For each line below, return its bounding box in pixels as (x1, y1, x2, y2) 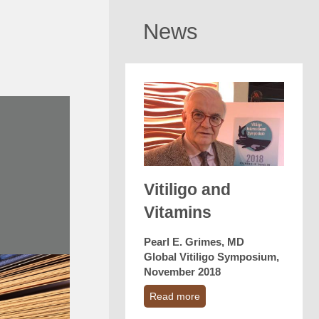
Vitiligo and (143, 180, 231, 199)
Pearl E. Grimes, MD (143, 236, 244, 249)
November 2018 (143, 266, 221, 278)
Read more (149, 291, 200, 303)
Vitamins (143, 203, 211, 222)
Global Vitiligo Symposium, (143, 251, 279, 263)
